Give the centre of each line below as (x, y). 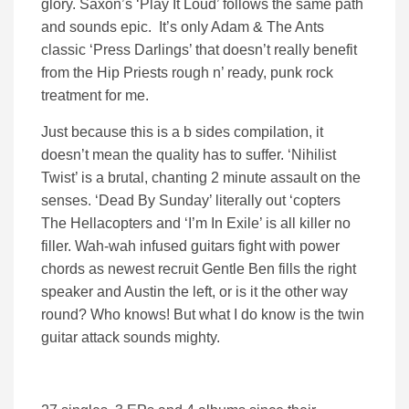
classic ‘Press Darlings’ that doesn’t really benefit (199, 50)
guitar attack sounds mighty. (131, 338)
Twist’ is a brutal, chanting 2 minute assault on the (201, 178)
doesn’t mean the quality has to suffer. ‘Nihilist (189, 155)
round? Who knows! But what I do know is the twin (203, 315)
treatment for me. (95, 96)
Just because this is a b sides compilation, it (182, 132)
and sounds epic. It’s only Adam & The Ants (183, 27)
